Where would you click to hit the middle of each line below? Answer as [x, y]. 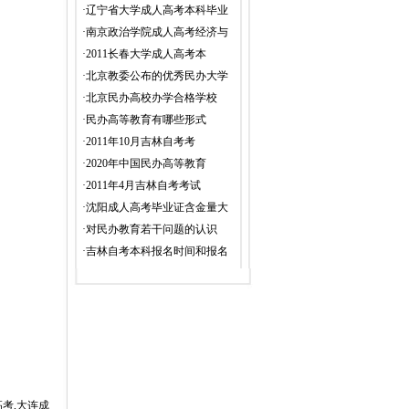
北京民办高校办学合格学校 [152, 98]
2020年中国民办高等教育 [146, 163]
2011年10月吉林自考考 [141, 142]
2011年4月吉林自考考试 [143, 185]
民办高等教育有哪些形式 [146, 120]
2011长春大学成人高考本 [146, 54]
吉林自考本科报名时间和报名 [157, 251]
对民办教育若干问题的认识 [152, 229]
